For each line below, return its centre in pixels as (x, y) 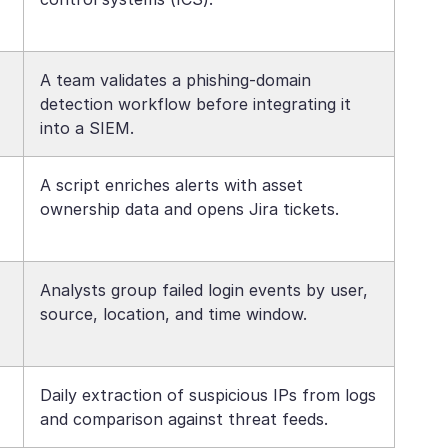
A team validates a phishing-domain (175, 80)
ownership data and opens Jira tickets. (189, 209)
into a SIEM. (87, 128)
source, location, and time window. (173, 314)
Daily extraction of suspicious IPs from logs (208, 395)
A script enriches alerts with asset (171, 185)
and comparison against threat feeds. (184, 419)
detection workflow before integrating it (195, 104)
